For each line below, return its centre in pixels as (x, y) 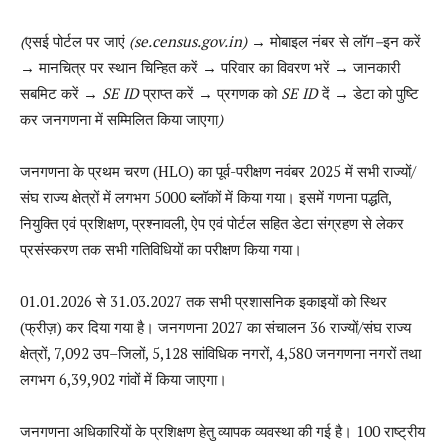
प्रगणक (238, 92)
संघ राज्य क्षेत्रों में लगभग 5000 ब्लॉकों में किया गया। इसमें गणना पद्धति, (205, 196)
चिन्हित (158, 66)
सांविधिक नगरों (230, 352)
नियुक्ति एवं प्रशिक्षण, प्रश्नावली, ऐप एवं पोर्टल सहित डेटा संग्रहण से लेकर (212, 222)
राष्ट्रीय (404, 430)
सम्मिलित (130, 118)
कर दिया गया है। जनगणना (136, 326)
